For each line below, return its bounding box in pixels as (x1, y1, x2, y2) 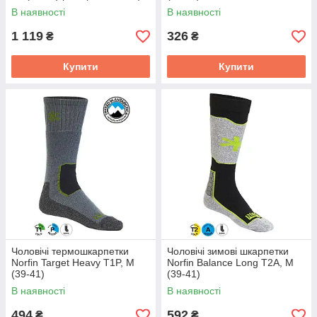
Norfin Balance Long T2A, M (167, 257, 294, 268)
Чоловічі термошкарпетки (11, 246, 129, 257)
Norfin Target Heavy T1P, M (11, 257, 134, 268)
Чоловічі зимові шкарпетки (167, 246, 289, 257)
